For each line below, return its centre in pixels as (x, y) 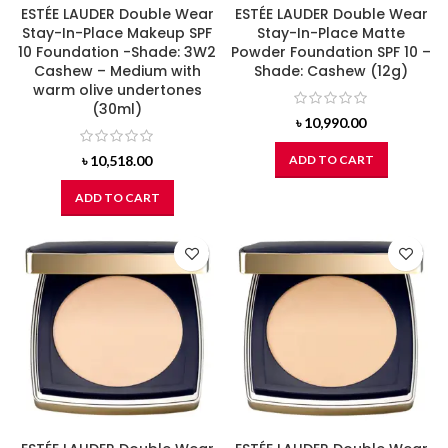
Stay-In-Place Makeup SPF (117, 32)
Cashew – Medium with (117, 70)
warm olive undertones (117, 89)
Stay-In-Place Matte (331, 32)
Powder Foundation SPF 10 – (331, 51)
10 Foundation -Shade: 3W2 (117, 51)
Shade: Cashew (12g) (331, 70)
